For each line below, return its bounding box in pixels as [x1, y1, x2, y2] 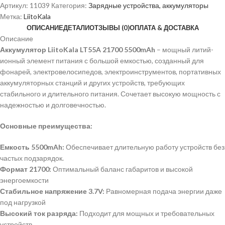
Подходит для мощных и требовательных [78, 208, 214, 217]
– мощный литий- [155, 45, 213, 54]
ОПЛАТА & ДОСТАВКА [129, 23, 199, 32]
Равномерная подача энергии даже [104, 186, 222, 195]
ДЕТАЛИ [63, 23, 89, 32]
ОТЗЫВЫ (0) [89, 23, 130, 32]
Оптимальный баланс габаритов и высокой [51, 164, 193, 173]
